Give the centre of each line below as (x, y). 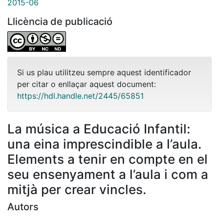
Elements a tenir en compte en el (108, 159)
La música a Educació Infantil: (99, 129)
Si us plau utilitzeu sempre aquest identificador (104, 72)
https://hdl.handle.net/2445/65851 (80, 96)
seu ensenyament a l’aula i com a (108, 174)
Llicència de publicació (60, 21)
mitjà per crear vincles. (77, 189)
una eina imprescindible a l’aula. (104, 144)
